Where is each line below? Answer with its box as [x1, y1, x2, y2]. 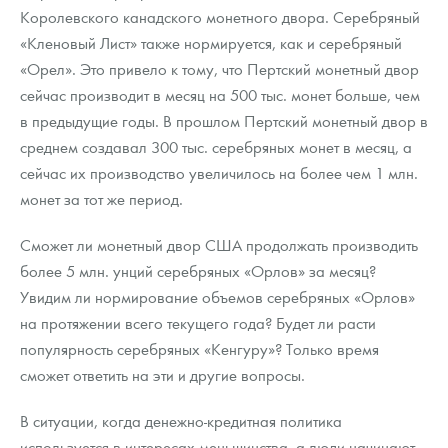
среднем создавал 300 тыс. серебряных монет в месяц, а [20, 136, 412, 158]
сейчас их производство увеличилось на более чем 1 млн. [20, 162, 418, 184]
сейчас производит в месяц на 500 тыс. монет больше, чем [20, 84, 420, 106]
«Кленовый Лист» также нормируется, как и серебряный [20, 32, 402, 54]
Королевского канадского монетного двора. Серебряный [20, 6, 420, 28]
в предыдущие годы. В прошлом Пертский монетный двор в [20, 110, 428, 132]
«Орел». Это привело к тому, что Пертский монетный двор [20, 58, 419, 80]
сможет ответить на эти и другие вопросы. [20, 364, 305, 386]
